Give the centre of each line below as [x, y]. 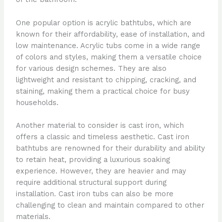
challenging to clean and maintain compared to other [110, 205]
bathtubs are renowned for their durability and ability [110, 148]
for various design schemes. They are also [91, 68]
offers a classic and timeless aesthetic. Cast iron [102, 137]
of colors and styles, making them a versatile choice [109, 57]
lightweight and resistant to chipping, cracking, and [106, 80]
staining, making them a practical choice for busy [103, 91]
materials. [33, 216]
